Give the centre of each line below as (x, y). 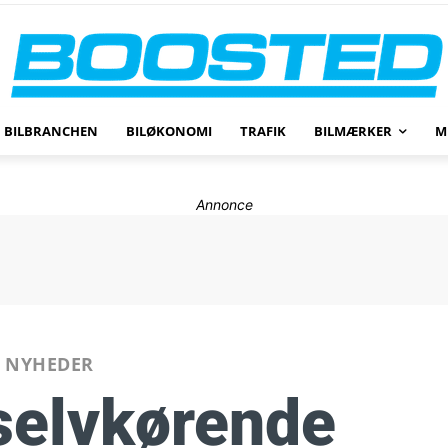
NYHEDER (49, 364)
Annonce (224, 204)
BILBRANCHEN (51, 131)
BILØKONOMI (169, 131)
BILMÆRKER (353, 131)
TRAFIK (263, 131)
